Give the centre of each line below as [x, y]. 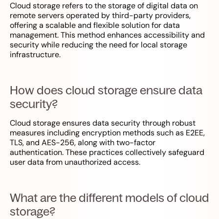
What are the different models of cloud [109, 198]
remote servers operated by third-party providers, [100, 16]
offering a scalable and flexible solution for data [95, 25]
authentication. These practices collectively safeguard [107, 153]
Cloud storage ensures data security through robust [103, 123]
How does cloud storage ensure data [106, 90]
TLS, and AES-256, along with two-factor [83, 143]
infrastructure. [35, 55]
